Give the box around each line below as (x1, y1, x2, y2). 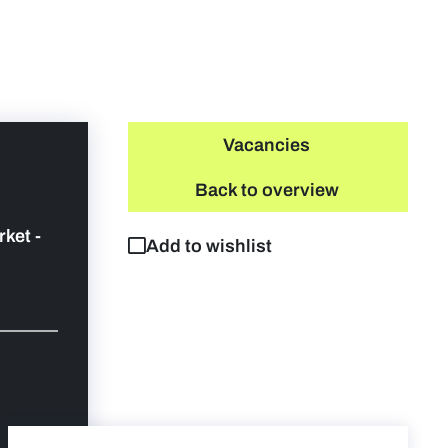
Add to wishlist (146, 236, 273, 256)
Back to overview (194, 180, 339, 200)
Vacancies (223, 135, 310, 155)
